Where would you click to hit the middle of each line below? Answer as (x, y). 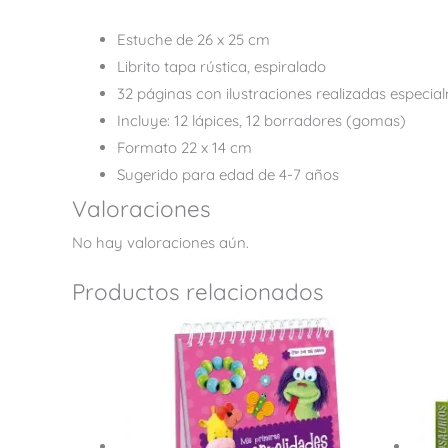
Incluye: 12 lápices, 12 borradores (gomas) (261, 120)
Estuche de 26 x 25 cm (193, 39)
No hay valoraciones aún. (160, 242)
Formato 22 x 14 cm (184, 147)
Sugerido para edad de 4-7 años (228, 174)
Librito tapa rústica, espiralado (221, 66)
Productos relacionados (198, 291)
